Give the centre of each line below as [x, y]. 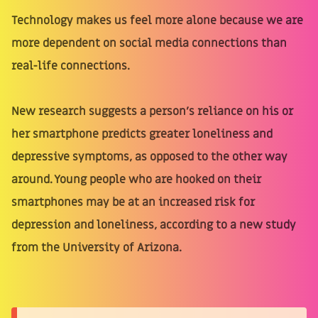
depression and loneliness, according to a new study [154, 225]
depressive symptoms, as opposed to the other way [149, 157]
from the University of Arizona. [97, 247]
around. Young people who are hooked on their [136, 179]
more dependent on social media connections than [149, 43]
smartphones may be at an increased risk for [133, 202]
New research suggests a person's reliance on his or [152, 111]
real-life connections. [71, 66]
